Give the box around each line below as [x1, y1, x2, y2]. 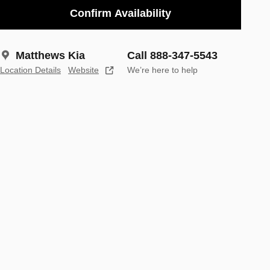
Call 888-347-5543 [127, 49, 218, 61]
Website [68, 65, 99, 75]
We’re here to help [127, 65, 198, 75]
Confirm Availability [70, 7, 171, 19]
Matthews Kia [16, 49, 85, 61]
